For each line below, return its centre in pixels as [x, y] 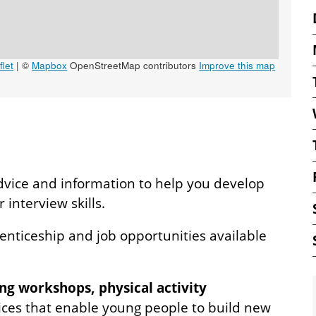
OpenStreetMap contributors [133, 65]
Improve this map [237, 65]
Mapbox [50, 65]
